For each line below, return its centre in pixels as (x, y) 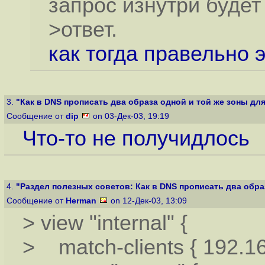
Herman (81, 201)
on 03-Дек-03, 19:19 (131, 116)
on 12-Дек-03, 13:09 (149, 201)
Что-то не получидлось (136, 139)
